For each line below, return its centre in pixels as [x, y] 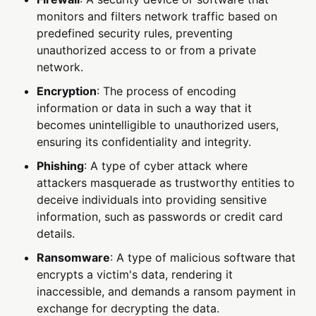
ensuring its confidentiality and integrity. [144, 142]
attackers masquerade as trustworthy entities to [166, 183]
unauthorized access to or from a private [147, 50]
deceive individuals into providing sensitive [152, 200]
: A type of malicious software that [203, 258]
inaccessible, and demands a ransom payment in [166, 292]
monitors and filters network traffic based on [157, 17]
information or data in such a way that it [145, 108]
